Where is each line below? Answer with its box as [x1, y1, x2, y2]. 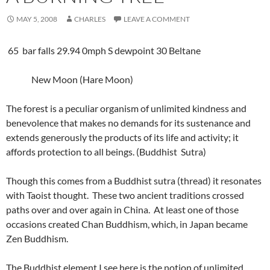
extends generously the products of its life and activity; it [6, 131, 239, 143]
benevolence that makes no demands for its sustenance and [6, 116, 251, 128]
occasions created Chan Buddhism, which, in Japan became [6, 218, 248, 230]
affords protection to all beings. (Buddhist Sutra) [6, 145, 206, 157]
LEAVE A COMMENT [124, 14, 190, 24]
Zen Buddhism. [6, 232, 72, 244]
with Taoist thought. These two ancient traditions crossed [6, 189, 244, 201]
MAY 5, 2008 [16, 14, 57, 24]
